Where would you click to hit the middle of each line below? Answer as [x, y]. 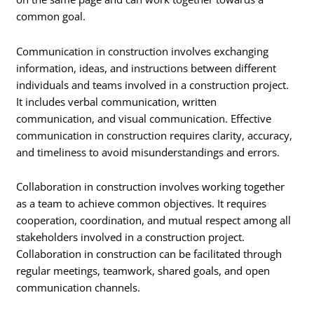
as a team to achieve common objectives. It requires [142, 204]
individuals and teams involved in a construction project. [153, 84]
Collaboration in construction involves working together [151, 187]
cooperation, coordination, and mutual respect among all [154, 220]
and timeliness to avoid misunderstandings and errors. [148, 152]
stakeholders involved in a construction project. [131, 237]
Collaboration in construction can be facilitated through [149, 254]
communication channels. [78, 288]
